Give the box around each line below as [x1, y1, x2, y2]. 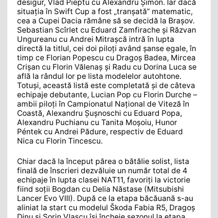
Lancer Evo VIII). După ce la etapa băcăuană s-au [17, 194, 193, 203]
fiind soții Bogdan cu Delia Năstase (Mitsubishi [17, 184, 184, 194]
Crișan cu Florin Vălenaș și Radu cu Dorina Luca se [17, 62, 197, 72]
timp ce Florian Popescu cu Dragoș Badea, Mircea [17, 53, 196, 62]
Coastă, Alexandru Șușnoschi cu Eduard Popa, [17, 108, 182, 118]
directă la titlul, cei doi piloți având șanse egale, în [17, 43, 196, 53]
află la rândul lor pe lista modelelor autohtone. [17, 71, 182, 81]
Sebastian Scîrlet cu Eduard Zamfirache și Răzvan [17, 25, 196, 35]
